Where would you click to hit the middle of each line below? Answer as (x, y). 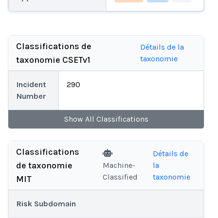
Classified (120, 177)
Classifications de (54, 46)
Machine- (119, 165)
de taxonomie (44, 165)
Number (31, 96)
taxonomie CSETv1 (53, 60)
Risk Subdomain (46, 204)
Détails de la (162, 47)
